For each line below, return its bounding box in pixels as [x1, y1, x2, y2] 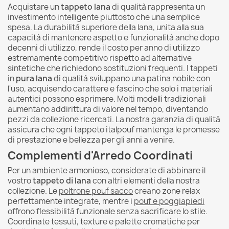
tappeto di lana [33, 175, 91, 186]
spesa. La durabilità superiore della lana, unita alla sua [8, 21, 204, 33]
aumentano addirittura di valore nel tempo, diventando [8, 103, 208, 114]
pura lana [16, 73, 52, 84]
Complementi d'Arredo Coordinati [8, 148, 193, 163]
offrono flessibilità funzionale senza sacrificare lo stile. [8, 205, 208, 217]
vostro [8, 175, 33, 186]
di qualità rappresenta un [110, 1, 205, 12]
